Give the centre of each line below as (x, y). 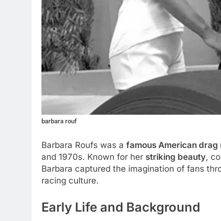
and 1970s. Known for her (93, 157)
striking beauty (176, 157)
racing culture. (70, 181)
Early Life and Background (121, 207)
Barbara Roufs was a (84, 145)
